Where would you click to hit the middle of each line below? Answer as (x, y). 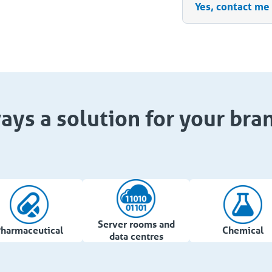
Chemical (243, 230)
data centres (136, 236)
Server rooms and (136, 224)
